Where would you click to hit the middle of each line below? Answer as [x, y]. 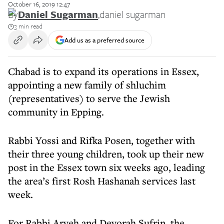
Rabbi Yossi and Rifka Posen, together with [101, 140]
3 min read [28, 26]
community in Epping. [56, 112]
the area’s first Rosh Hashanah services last [102, 181]
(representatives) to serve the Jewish [89, 98]
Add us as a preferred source [104, 40]
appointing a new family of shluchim [87, 85]
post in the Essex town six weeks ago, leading [106, 167]
